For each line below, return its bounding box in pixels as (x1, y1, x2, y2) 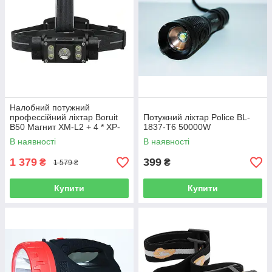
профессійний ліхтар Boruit (10, 112, 118, 122)
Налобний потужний (10, 103, 90, 112)
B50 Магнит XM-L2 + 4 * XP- (10, 122, 120, 132)
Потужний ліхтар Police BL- (143, 112, 250, 122)
